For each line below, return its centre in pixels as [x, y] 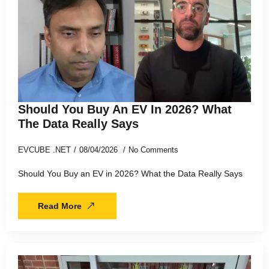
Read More [60, 206]
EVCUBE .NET [44, 150]
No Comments [153, 150]
